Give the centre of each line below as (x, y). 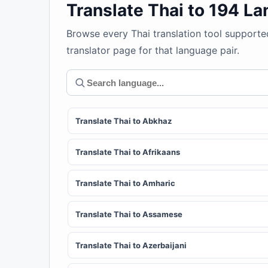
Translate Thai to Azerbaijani (131, 245)
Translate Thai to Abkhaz (124, 121)
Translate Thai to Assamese (129, 214)
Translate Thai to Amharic (125, 183)
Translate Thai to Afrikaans (128, 152)
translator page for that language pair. (153, 50)
